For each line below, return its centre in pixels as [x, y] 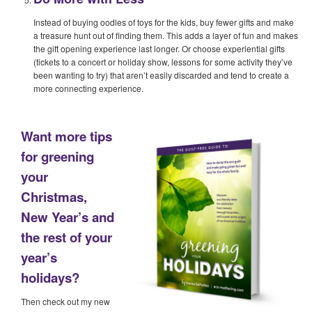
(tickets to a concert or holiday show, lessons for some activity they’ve [163, 61]
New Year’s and [68, 217]
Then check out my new [65, 301]
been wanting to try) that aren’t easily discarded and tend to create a [161, 75]
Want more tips [67, 136]
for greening [57, 156]
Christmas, [54, 196]
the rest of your [67, 237]
